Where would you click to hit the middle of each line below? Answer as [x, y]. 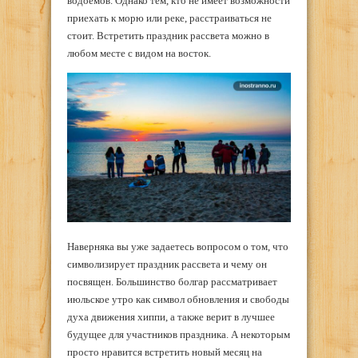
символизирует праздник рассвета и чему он [167, 264]
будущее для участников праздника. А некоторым [179, 334]
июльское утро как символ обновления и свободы [178, 299]
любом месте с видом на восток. [139, 53]
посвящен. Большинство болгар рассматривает [172, 281]
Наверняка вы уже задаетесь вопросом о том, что [178, 246]
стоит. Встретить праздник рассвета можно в [168, 35]
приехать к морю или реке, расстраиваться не [169, 18]
